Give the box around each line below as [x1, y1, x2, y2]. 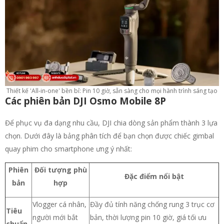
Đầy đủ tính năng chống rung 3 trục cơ [90, 199, 214, 209]
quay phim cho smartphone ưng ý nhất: [5, 143, 132, 153]
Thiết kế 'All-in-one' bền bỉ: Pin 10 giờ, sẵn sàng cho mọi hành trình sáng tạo [6, 86, 217, 95]
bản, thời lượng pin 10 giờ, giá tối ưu [90, 212, 206, 222]
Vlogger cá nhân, [32, 199, 86, 209]
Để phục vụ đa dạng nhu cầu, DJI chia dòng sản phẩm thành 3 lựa [5, 117, 217, 127]
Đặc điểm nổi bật [124, 171, 184, 181]
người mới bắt [32, 212, 78, 222]
